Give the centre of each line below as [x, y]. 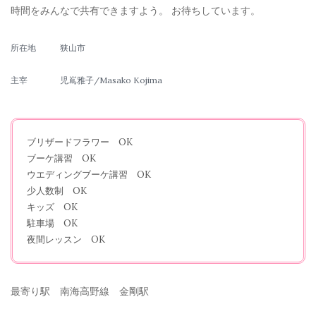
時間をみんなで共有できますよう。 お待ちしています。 [135, 10]
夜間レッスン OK [66, 239]
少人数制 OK [57, 190]
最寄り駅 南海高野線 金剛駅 [80, 291]
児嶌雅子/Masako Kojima [111, 80]
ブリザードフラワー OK [80, 142]
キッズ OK [52, 207]
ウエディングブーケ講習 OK [89, 174]
